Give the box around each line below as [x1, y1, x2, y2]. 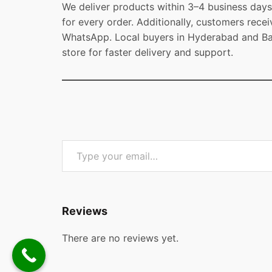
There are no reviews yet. [62, 232, 178, 245]
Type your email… [61, 134, 89, 145]
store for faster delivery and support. [62, 46, 233, 59]
